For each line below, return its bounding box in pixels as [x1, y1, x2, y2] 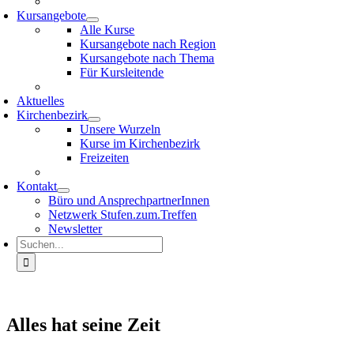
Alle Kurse [80, 23, 135, 36]
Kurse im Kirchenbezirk [80, 137, 201, 150]
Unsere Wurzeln [80, 122, 161, 136]
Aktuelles [17, 94, 65, 107]
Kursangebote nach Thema [80, 51, 215, 65]
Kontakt [17, 179, 58, 193]
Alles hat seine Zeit [6, 314, 160, 335]
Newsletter [48, 222, 103, 235]
